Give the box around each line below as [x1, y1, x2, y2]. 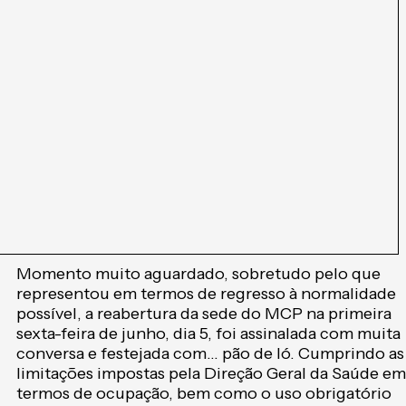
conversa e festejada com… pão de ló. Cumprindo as [16, 343, 404, 364]
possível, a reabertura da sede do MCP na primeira [16, 304, 391, 324]
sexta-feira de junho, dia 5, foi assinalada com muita [16, 324, 401, 344]
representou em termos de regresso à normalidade [16, 284, 396, 304]
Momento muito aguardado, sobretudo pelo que [16, 264, 381, 285]
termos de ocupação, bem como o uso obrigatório [16, 383, 391, 404]
